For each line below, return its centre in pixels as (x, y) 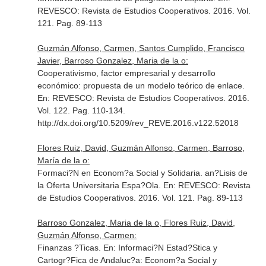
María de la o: (63, 160)
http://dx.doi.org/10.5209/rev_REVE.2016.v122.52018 (138, 123)
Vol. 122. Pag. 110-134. (81, 110)
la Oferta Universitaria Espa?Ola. (100, 185)
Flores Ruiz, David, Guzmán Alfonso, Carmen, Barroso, (141, 148)
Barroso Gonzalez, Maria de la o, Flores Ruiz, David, (136, 223)
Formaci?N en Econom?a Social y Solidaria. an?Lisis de (142, 173)
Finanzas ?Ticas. (70, 248)
